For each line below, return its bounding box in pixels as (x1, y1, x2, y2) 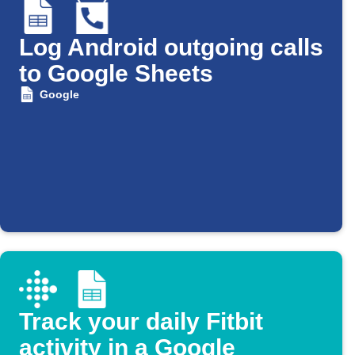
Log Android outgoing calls (19, 34, 323, 61)
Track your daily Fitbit (19, 308, 263, 335)
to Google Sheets (19, 60, 213, 87)
